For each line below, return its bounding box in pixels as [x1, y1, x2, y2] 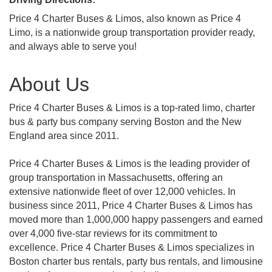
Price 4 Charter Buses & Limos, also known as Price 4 [9, 13, 241, 24]
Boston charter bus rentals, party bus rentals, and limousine [9, 256, 263, 267]
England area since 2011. [9, 131, 119, 141]
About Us [9, 73, 89, 95]
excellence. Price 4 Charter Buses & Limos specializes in [9, 242, 254, 253]
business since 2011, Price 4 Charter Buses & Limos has [9, 200, 253, 211]
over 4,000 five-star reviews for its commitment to [9, 228, 217, 239]
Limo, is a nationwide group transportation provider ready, [9, 27, 255, 38]
